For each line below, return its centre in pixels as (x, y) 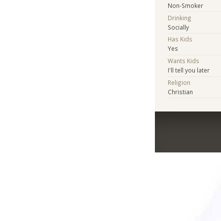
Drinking (180, 18)
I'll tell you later (189, 70)
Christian (181, 92)
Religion (179, 82)
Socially (179, 27)
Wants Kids (184, 61)
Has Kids (180, 39)
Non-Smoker (186, 5)
